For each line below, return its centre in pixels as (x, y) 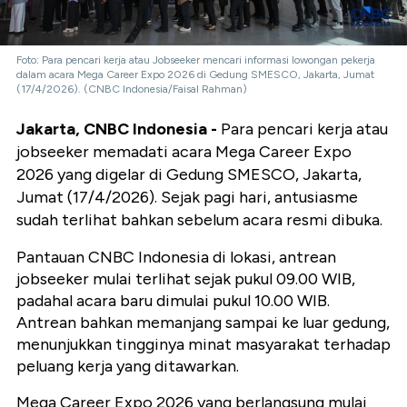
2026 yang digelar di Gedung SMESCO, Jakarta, (189, 175)
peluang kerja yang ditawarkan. (128, 367)
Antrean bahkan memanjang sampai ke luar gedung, (203, 323)
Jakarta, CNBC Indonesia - (117, 129)
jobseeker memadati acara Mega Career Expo (184, 152)
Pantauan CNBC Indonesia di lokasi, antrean (176, 258)
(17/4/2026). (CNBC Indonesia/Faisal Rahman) (132, 89)
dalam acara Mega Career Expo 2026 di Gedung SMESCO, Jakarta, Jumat (195, 75)
